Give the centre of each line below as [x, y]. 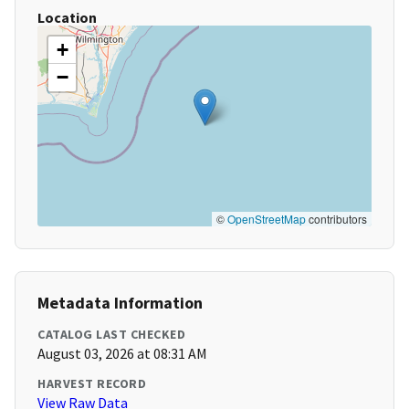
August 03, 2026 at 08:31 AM [122, 354]
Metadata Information [120, 303]
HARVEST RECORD [92, 384]
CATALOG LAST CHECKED [111, 335]
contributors [336, 219]
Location [67, 18]
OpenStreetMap [267, 219]
